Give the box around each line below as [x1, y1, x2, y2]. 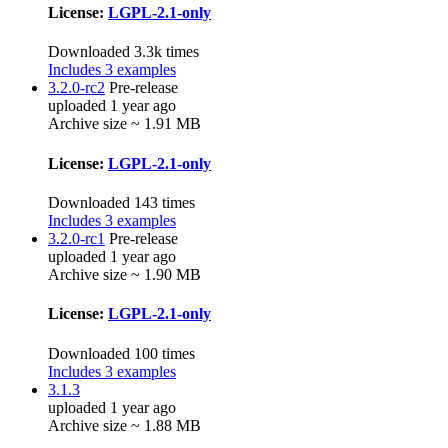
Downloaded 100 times [48, 344, 195, 362]
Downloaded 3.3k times [48, 43, 199, 61]
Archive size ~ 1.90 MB [48, 265, 201, 283]
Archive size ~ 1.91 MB [48, 115, 201, 133]
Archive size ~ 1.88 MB [48, 416, 201, 434]
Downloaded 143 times [48, 193, 195, 211]
